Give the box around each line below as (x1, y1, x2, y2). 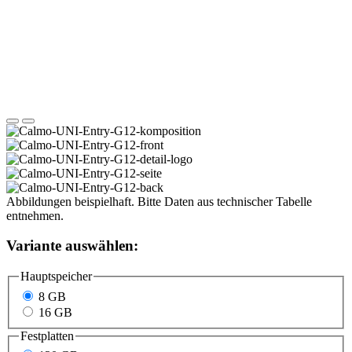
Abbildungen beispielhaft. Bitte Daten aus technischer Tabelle (6, 194, 312, 208)
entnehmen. (6, 208, 64, 222)
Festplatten (20, 328, 74, 343)
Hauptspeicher (20, 269, 92, 284)
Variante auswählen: (6, 237, 138, 255)
